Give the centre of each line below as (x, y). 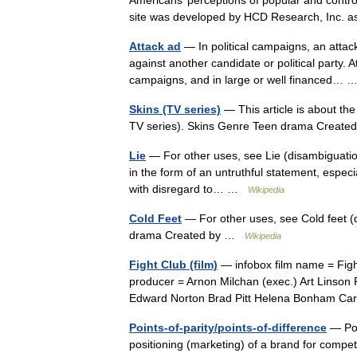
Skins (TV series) (175, 109)
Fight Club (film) (173, 265)
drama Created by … (187, 235)
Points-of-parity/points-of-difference (228, 328)
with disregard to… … (188, 189)
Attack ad (155, 46)
